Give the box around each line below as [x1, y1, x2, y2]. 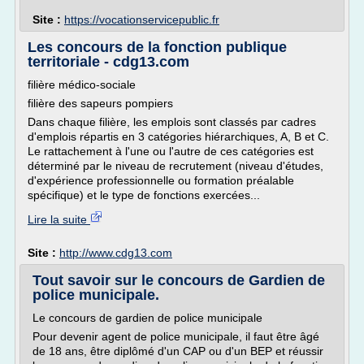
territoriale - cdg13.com [28, 54, 189, 70]
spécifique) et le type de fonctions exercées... [28, 188, 260, 201]
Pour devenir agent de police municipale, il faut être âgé [32, 330, 319, 343]
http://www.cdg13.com [59, 246, 172, 259]
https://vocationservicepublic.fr [64, 13, 219, 26]
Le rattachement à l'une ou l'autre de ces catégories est [28, 145, 314, 158]
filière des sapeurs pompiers [28, 97, 173, 110]
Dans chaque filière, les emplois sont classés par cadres [28, 115, 316, 128]
